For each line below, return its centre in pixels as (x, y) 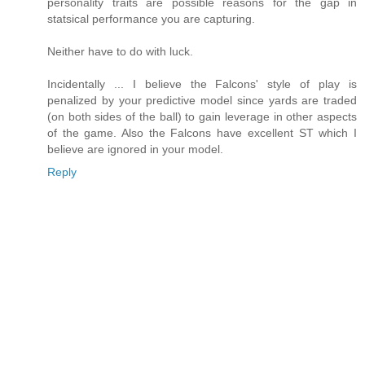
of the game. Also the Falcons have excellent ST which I (202, 133)
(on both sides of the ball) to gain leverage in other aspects (202, 117)
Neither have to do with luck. (120, 52)
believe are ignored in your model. (135, 150)
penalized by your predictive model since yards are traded (202, 101)
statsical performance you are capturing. (151, 19)
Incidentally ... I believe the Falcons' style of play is (202, 84)
